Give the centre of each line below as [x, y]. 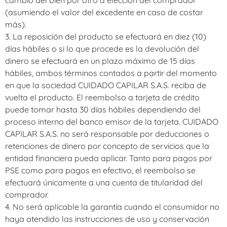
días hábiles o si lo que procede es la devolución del [102, 49]
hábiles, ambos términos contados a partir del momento [111, 73]
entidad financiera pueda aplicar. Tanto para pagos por [109, 158]
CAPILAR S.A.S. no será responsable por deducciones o [107, 134]
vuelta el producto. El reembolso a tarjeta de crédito [102, 98]
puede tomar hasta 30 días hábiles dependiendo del [103, 110]
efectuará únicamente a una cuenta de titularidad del [104, 183]
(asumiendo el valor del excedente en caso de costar [104, 12]
